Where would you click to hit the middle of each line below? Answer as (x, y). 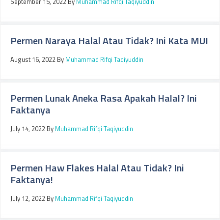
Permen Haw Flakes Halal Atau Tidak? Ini (97, 167)
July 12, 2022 (28, 198)
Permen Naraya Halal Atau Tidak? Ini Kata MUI (109, 40)
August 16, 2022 (33, 59)
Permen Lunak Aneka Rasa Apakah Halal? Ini (104, 98)
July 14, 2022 (28, 129)
